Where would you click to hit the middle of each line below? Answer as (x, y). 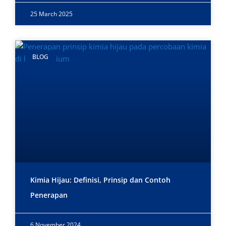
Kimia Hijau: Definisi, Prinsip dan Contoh (100, 180)
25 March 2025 (51, 14)
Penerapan (49, 195)
